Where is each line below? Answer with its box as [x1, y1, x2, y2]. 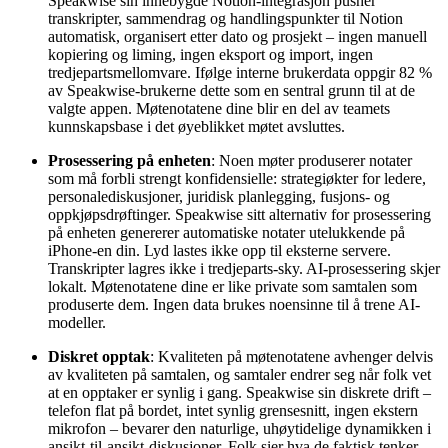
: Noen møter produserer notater [211, 151, 412, 169]
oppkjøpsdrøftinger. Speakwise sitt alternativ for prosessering [48, 205, 431, 223]
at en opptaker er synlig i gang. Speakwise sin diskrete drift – [48, 383, 431, 401]
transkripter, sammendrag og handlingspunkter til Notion [48, 9, 403, 27]
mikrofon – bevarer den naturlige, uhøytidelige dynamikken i [48, 419, 431, 437]
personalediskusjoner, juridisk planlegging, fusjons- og [48, 187, 390, 205]
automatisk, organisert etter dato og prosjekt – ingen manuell [48, 27, 427, 45]
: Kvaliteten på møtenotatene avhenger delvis [150, 347, 433, 365]
